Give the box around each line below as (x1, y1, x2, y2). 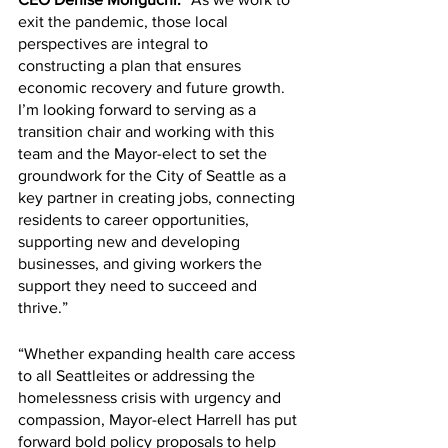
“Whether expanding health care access (18, 344, 299, 362)
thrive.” (18, 298, 68, 316)
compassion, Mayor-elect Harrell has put (18, 410, 301, 428)
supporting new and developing (18, 232, 244, 250)
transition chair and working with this (18, 122, 278, 140)
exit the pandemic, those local (18, 12, 232, 30)
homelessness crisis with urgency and (18, 388, 285, 406)
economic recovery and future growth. (18, 78, 289, 96)
